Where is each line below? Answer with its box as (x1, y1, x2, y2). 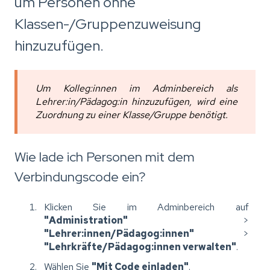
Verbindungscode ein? (14, 168, 145, 186)
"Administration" (44, 213, 128, 227)
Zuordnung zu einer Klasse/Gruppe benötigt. (36, 108, 228, 122)
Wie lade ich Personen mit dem (14, 148, 195, 166)
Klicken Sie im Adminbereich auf (44, 200, 249, 213)
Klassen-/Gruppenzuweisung (14, 14, 201, 33)
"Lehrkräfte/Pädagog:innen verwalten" (44, 240, 236, 253)
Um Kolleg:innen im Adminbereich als (36, 82, 237, 95)
